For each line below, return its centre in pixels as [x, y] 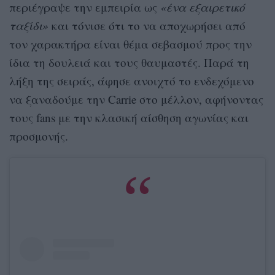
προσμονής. [39, 136]
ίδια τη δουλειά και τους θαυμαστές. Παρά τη [129, 62]
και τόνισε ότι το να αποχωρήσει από [147, 25]
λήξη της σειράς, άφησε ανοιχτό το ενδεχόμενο [132, 80]
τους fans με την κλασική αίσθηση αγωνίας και [129, 117]
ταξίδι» [29, 25]
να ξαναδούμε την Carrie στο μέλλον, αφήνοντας [136, 99]
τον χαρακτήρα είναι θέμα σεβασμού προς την [130, 44]
